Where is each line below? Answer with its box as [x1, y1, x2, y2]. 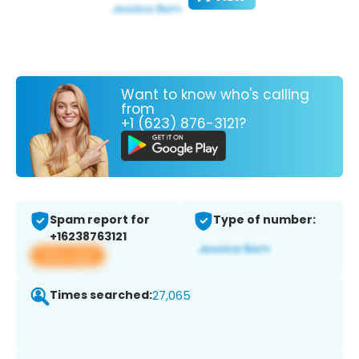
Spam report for [50, 212, 150, 228]
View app [40, 247, 95, 264]
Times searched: [50, 287, 152, 304]
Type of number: [213, 212, 316, 228]
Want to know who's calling [121, 84, 309, 104]
